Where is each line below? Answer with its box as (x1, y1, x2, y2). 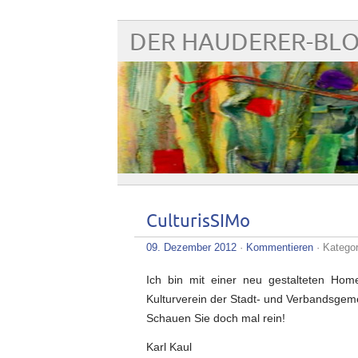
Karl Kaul (146, 340, 192, 353)
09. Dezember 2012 (146, 241, 237, 253)
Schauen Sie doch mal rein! (146, 312, 285, 324)
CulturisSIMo (146, 213, 250, 231)
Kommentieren (246, 241, 313, 253)
